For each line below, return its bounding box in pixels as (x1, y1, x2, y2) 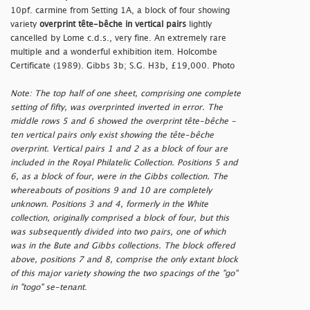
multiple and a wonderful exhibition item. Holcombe (10, 48, 217, 56)
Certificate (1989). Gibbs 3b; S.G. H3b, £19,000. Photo (10, 62, 235, 70)
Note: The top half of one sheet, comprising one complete (10, 89, 241, 98)
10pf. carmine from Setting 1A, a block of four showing (10, 6, 230, 15)
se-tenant (46, 283, 84, 291)
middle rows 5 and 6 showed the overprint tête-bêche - (10, 117, 236, 125)
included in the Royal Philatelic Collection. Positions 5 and (10, 158, 238, 167)
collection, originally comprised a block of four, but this (10, 214, 229, 222)
